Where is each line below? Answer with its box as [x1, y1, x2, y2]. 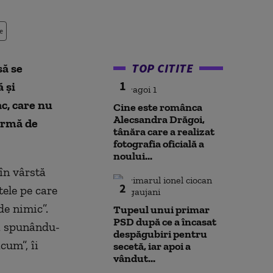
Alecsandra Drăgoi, [113, 113, 205, 126]
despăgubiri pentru [113, 227, 207, 241]
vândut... [113, 252, 155, 265]
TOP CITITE [132, 60, 193, 76]
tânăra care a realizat [113, 125, 214, 138]
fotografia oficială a [113, 137, 204, 151]
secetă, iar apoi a [113, 239, 191, 253]
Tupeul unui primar [113, 203, 210, 216]
